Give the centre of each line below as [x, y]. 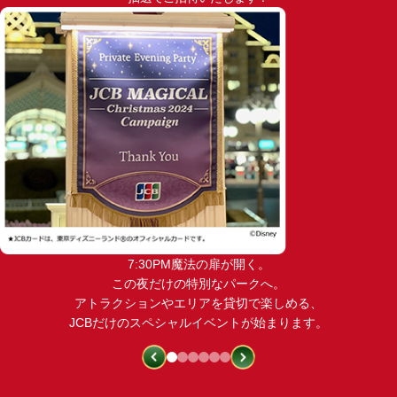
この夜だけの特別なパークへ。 [198, 283]
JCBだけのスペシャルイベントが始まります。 [198, 322]
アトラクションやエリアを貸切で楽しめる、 [198, 303]
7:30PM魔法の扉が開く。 [198, 264]
